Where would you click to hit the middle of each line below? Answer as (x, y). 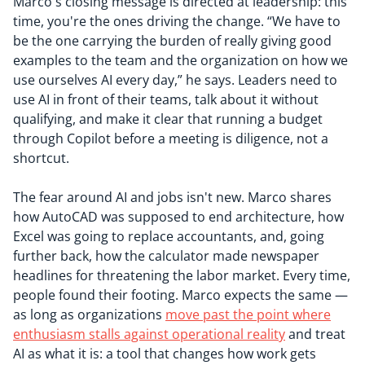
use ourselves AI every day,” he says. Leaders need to (175, 80)
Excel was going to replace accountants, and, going (169, 236)
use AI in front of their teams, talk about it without (166, 99)
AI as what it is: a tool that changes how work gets (165, 354)
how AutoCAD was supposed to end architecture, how (178, 217)
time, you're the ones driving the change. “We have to (177, 21)
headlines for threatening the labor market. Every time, (182, 275)
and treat (315, 334)
